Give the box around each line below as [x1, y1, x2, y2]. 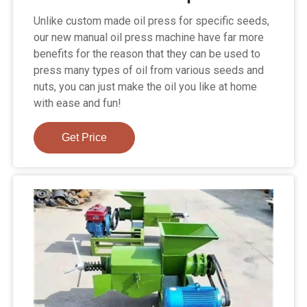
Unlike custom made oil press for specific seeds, [34, 14, 270, 27]
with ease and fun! [34, 96, 122, 110]
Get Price [62, 131, 108, 143]
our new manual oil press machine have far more [34, 30, 265, 44]
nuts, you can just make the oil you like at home [34, 79, 258, 93]
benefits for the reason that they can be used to [34, 47, 261, 60]
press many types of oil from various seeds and [34, 63, 265, 77]
